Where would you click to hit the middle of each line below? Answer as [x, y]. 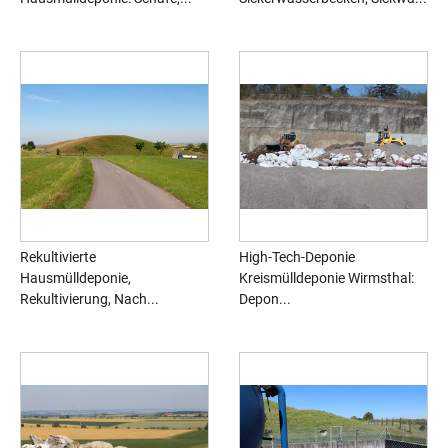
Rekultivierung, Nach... [89, 299]
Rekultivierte [58, 257]
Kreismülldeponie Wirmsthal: [326, 278]
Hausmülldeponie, [75, 278]
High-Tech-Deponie [297, 257]
